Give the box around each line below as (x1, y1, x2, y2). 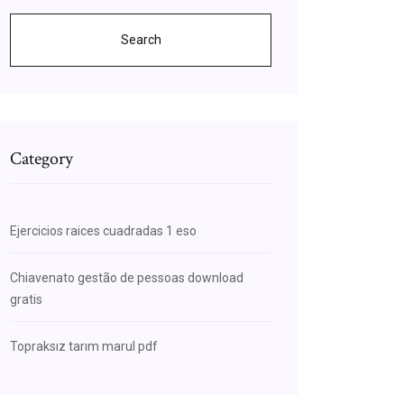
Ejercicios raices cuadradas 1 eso (10, 224, 197, 238)
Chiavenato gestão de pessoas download (10, 271, 243, 285)
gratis (10, 292, 42, 307)
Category (10, 147, 73, 170)
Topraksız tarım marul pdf (10, 339, 158, 353)
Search (120, 32, 161, 47)
